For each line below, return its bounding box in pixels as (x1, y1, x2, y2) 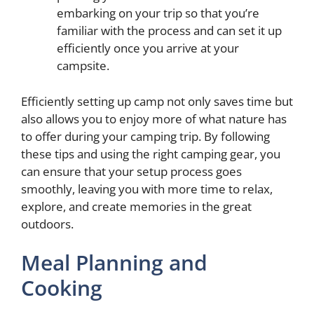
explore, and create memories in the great (21, 198, 252, 214)
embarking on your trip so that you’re (57, 5, 259, 21)
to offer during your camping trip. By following (21, 128, 270, 144)
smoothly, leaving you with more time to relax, (21, 180, 273, 197)
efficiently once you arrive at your (57, 40, 239, 56)
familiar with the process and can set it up (57, 22, 282, 39)
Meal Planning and (21, 248, 207, 277)
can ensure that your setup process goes (21, 163, 242, 179)
